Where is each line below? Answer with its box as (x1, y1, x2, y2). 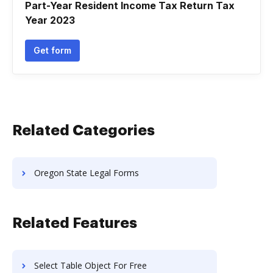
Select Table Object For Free (34, 260, 147, 271)
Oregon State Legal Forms (34, 167, 139, 179)
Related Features (12, 216, 137, 230)
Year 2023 (25, 14, 75, 26)
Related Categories (12, 123, 155, 138)
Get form (34, 45, 71, 55)
